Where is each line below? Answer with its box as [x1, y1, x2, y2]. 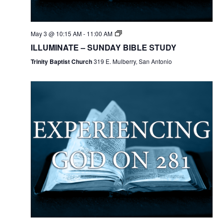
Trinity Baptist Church [30, 56, 94, 66]
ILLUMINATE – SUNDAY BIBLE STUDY [30, 41, 176, 53]
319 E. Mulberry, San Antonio [93, 56, 172, 65]
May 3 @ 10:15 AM [30, 29, 82, 38]
